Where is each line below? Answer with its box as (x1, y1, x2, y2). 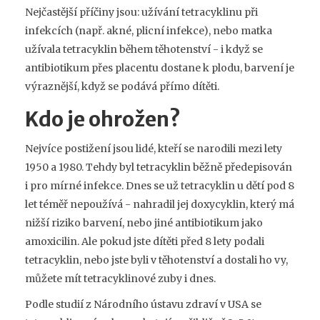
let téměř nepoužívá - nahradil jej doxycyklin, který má (25, 198, 294, 211)
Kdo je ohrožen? (25, 106, 181, 133)
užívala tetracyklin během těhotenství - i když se (25, 43, 263, 56)
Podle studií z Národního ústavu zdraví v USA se (25, 298, 261, 311)
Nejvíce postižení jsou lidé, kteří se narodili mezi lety (25, 142, 282, 156)
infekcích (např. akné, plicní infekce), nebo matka (25, 24, 272, 38)
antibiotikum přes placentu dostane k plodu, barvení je (25, 61, 294, 75)
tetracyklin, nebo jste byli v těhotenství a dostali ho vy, (25, 254, 288, 267)
